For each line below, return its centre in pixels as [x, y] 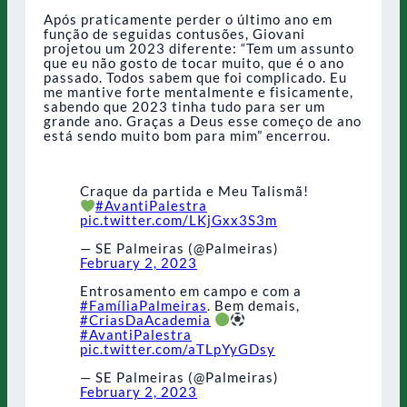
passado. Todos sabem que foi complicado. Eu [195, 78]
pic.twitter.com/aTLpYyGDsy [178, 348]
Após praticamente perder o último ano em [188, 20]
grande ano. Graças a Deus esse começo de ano [203, 121]
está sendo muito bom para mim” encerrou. [187, 136]
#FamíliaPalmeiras [144, 305]
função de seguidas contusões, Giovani [174, 34]
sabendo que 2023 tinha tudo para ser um [184, 107]
